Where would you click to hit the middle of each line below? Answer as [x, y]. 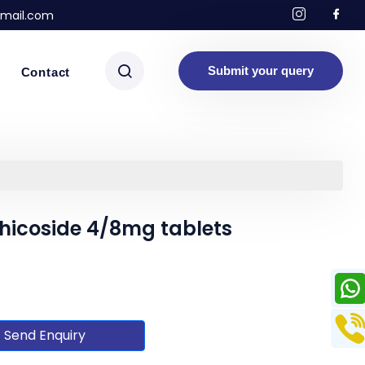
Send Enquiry [44, 335]
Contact [46, 73]
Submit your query [260, 71]
